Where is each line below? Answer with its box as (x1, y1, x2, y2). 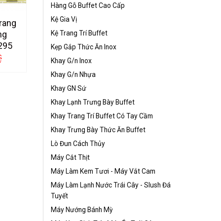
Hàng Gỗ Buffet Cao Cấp (50, 1, 125, 9)
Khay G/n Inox (50, 56, 92, 65)
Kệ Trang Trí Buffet (50, 29, 108, 37)
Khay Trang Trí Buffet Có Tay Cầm (50, 111, 153, 120)
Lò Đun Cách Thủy (50, 139, 105, 147)
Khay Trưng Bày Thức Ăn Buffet (50, 125, 146, 134)
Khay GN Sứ (50, 84, 86, 92)
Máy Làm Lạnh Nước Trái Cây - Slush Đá (50, 181, 171, 189)
